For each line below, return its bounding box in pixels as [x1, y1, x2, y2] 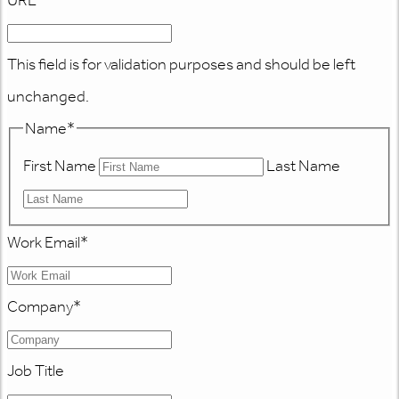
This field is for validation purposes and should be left [7, 54, 355, 75]
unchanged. [7, 86, 89, 107]
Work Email [7, 232, 80, 252]
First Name [22, 156, 96, 176]
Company [7, 296, 73, 316]
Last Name [265, 156, 340, 176]
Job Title [7, 360, 64, 380]
